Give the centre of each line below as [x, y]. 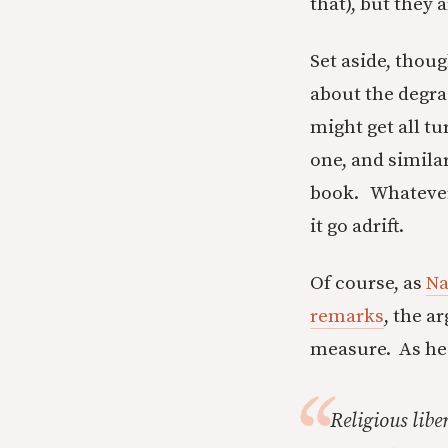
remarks [347, 316]
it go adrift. [357, 226]
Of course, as [368, 283]
